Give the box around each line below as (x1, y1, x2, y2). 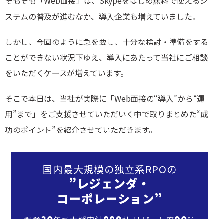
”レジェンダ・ (69, 174, 150, 192)
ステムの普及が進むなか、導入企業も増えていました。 (5, 10, 200, 22)
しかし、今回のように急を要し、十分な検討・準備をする (5, 35, 208, 47)
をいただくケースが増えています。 (5, 66, 128, 79)
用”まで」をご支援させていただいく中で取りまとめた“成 (5, 108, 208, 120)
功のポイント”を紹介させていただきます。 (5, 123, 156, 135)
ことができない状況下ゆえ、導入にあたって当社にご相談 (5, 51, 208, 63)
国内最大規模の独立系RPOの (42, 161, 177, 176)
